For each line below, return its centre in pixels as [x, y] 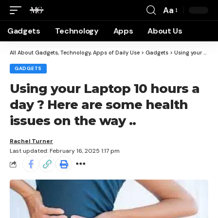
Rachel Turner [31, 141]
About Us [165, 31]
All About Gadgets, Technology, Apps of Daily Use [75, 53]
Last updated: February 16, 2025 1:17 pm [65, 151]
